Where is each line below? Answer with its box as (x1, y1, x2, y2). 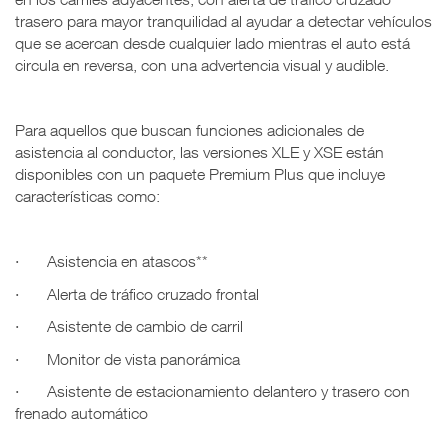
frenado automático (15, 404, 148, 423)
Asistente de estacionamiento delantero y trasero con (47, 382, 410, 401)
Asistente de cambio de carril (47, 317, 243, 336)
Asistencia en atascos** (47, 252, 208, 271)
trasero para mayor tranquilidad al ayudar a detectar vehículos (15, 12, 432, 31)
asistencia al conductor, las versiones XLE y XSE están (15, 143, 384, 162)
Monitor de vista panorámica (47, 349, 240, 368)
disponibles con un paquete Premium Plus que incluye (15, 165, 385, 184)
